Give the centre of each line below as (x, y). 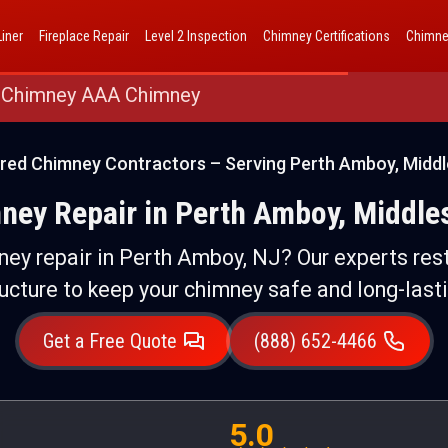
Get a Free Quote (109, 341)
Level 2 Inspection (196, 36)
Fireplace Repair (84, 36)
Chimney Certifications (326, 36)
